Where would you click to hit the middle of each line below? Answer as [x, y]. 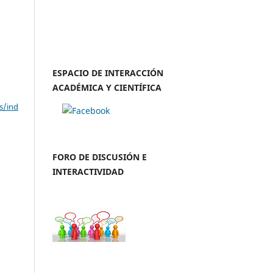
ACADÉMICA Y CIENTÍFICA [107, 87]
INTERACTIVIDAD [88, 171]
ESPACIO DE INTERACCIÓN [108, 73]
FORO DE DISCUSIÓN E [100, 157]
